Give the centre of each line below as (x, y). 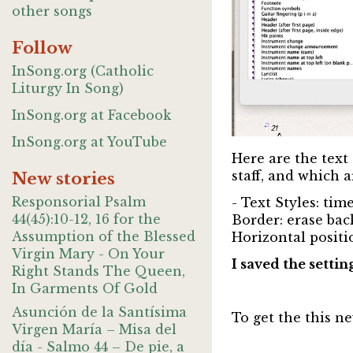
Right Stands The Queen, (98, 271)
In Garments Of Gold (85, 288)
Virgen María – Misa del (94, 329)
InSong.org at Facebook (91, 115)
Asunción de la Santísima (99, 312)
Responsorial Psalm (79, 202)
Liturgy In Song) (68, 88)
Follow (42, 48)
